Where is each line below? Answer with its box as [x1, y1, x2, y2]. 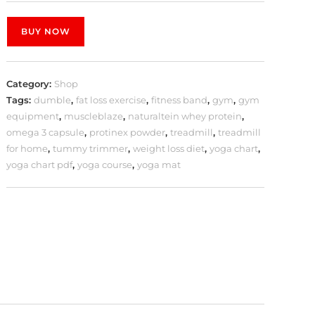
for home [6, 143, 49, 154]
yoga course [77, 159, 133, 170]
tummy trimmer [53, 143, 129, 154]
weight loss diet [133, 143, 205, 154]
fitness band [151, 94, 208, 105]
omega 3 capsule [6, 127, 85, 138]
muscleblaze [64, 110, 124, 122]
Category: [6, 78, 55, 89]
